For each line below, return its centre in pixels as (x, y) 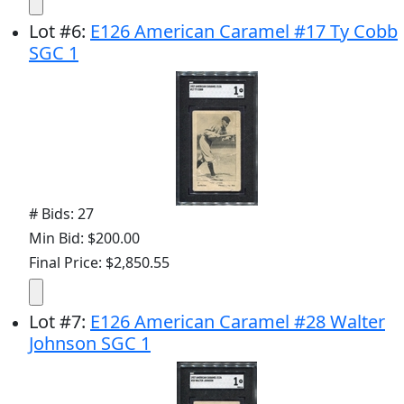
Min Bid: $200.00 (84, 238)
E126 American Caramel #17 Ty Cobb (244, 31)
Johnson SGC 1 (90, 343)
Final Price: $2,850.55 (99, 262)
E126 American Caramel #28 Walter (238, 321)
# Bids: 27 (61, 214)
